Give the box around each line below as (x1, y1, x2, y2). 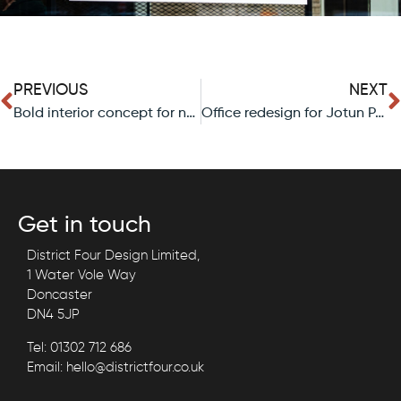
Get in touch (18, 214, 151, 238)
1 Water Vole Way (27, 269, 136, 283)
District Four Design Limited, (27, 249, 200, 263)
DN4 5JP (27, 308, 80, 322)
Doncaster (27, 288, 92, 303)
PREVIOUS (13, 82, 88, 99)
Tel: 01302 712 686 (27, 340, 132, 354)
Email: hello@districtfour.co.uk (27, 360, 204, 374)
